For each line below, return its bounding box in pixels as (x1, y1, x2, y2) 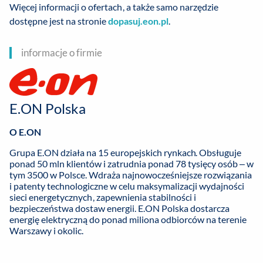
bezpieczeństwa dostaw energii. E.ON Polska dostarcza (9, 203, 230, 214)
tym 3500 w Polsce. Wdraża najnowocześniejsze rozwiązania (9, 169, 252, 181)
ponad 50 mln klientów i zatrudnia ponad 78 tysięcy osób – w (9, 158, 254, 170)
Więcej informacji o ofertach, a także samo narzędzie (9, 1, 218, 13)
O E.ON (9, 126, 41, 138)
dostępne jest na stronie (9, 15, 108, 27)
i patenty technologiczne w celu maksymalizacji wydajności (9, 180, 244, 192)
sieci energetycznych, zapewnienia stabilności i (9, 191, 196, 203)
